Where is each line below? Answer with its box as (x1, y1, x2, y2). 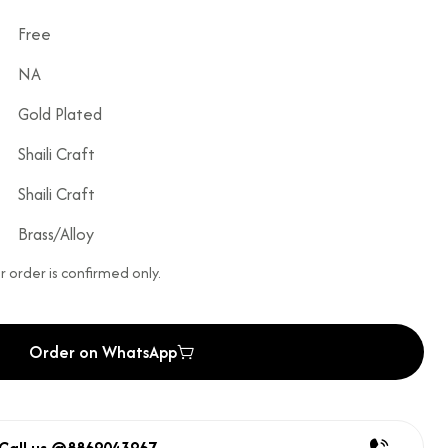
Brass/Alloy (18, 222, 95, 246)
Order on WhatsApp (29, 340, 177, 364)
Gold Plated (18, 102, 103, 126)
